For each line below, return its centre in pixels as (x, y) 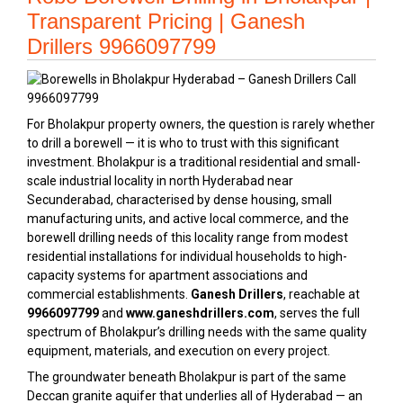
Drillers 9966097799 (121, 46)
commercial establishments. (109, 294)
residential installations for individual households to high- (187, 256)
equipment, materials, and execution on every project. (179, 350)
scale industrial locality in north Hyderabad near (160, 180)
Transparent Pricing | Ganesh (166, 21)
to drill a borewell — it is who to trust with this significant (183, 143)
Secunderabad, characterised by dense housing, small (179, 199)
